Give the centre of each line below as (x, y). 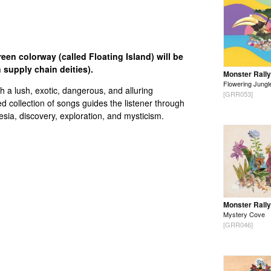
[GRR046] (238, 225)
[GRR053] (238, 94)
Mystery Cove (244, 214)
